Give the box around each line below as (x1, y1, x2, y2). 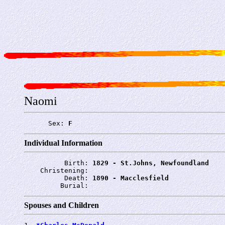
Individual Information (24, 138, 102, 147)
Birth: (24, 159, 92, 167)
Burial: (24, 181, 92, 189)
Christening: (24, 166, 92, 174)
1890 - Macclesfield (92, 174, 169, 182)
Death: (24, 174, 92, 182)
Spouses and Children (24, 200, 99, 209)
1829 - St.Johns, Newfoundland (92, 159, 209, 167)
